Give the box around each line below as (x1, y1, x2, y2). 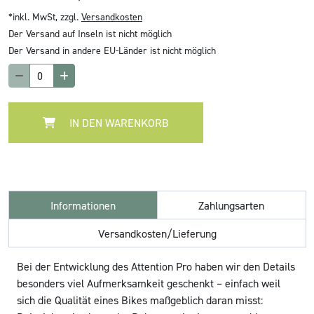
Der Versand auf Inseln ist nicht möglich (8, 27, 172, 40)
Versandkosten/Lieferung (98, 226, 217, 241)
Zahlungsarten (198, 198, 265, 213)
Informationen (50, 198, 116, 213)
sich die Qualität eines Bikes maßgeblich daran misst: (17, 293, 263, 308)
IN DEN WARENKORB (67, 116, 169, 130)
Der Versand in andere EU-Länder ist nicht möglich (8, 44, 216, 57)
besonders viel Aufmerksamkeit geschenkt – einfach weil (17, 276, 280, 291)
